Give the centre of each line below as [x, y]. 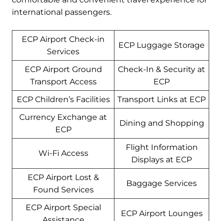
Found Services [63, 190]
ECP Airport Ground [63, 70]
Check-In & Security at [162, 70]
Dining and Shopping [162, 123]
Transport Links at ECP [162, 100]
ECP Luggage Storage [162, 45]
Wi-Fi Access [63, 153]
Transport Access [63, 82]
